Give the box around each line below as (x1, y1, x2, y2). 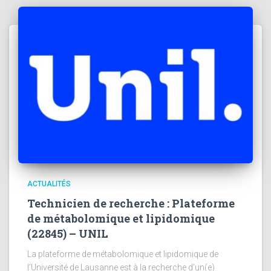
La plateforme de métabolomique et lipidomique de (27, 249, 218, 259)
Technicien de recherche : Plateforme (27, 195, 235, 211)
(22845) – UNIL (27, 226, 108, 241)
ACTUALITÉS (27, 179, 71, 188)
